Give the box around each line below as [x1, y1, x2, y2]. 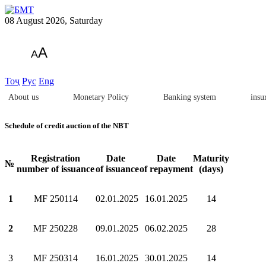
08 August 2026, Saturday [5, 15, 103, 26]
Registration [31, 153, 80, 164]
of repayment [140, 164, 193, 175]
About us [8, 93, 39, 102]
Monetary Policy [73, 93, 129, 102]
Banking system [163, 93, 216, 102]
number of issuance [17, 164, 94, 175]
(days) [199, 164, 223, 175]
